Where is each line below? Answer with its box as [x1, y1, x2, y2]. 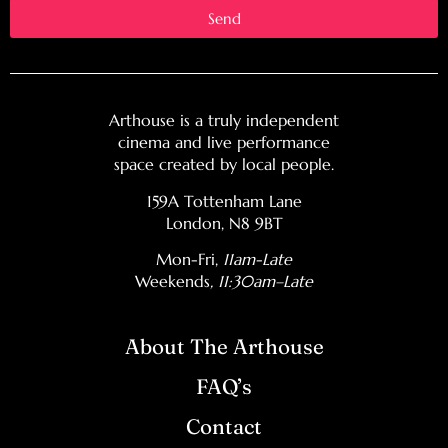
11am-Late [223, 249, 292, 270]
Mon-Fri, [156, 249, 223, 270]
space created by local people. [114, 154, 334, 175]
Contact [186, 413, 262, 439]
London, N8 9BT [165, 212, 283, 233]
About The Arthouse [124, 333, 324, 359]
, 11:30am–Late [210, 271, 313, 292]
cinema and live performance [118, 132, 330, 153]
